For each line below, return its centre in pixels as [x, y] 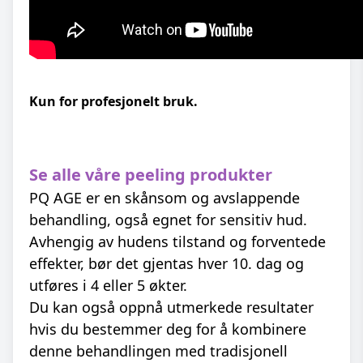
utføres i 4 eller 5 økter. [108, 285]
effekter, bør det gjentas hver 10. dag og [167, 263]
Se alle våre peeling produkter [151, 175]
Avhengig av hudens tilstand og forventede [177, 241]
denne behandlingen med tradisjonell [158, 351]
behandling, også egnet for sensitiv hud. [168, 220]
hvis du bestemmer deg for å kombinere [168, 329]
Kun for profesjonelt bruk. [113, 101]
